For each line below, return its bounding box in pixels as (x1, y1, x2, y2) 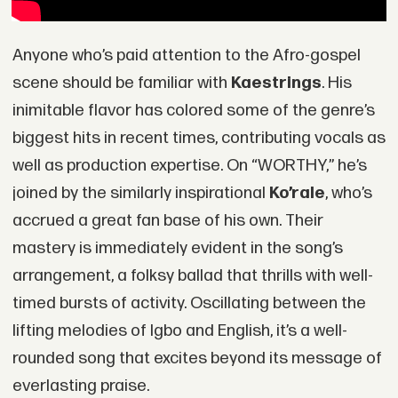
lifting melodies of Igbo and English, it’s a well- (12, 321, 347, 342)
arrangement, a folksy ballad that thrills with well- (12, 266, 373, 287)
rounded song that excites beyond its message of (12, 348, 382, 370)
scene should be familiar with (12, 73, 231, 94)
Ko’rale (268, 183, 325, 204)
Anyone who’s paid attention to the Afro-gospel (12, 45, 361, 67)
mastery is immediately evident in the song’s (12, 238, 343, 259)
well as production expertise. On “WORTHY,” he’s (12, 155, 367, 177)
